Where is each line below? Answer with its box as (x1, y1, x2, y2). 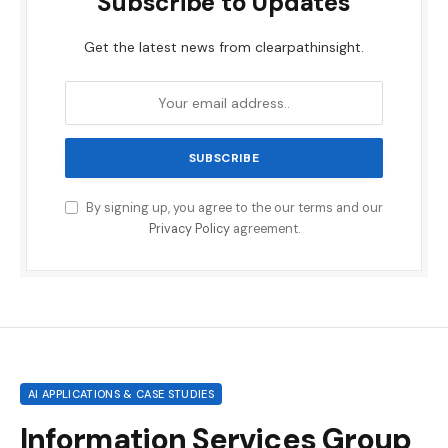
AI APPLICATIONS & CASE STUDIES (28, 386, 214, 401)
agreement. (229, 220, 300, 237)
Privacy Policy (148, 220, 230, 237)
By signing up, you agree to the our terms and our (83, 199, 383, 216)
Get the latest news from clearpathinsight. (84, 37, 364, 56)
